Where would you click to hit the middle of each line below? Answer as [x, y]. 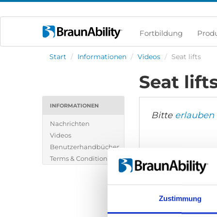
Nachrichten [70, 124]
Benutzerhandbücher [85, 147]
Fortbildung [161, 33]
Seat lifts [186, 57]
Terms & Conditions [80, 158]
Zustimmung [180, 199]
